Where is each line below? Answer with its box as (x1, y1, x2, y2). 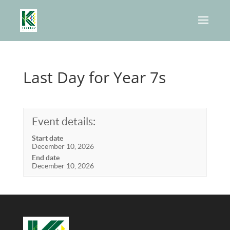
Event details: (31, 116, 95, 127)
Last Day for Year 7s (23, 67, 166, 88)
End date (31, 154, 60, 162)
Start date (31, 134, 63, 142)
